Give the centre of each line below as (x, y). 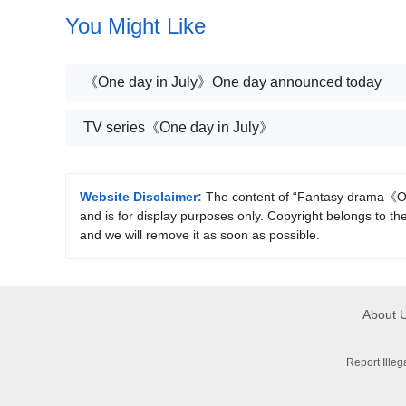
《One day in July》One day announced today (232, 82)
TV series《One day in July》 (179, 127)
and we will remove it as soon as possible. (200, 235)
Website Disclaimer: (141, 197)
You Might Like (135, 26)
